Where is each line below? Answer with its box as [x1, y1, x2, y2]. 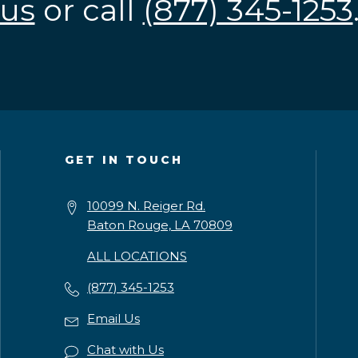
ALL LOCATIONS [86, 249, 187, 264]
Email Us [86, 311, 140, 326]
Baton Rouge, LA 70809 [86, 217, 233, 233]
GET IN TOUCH [64, 153, 183, 167]
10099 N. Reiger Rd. [86, 198, 205, 213]
